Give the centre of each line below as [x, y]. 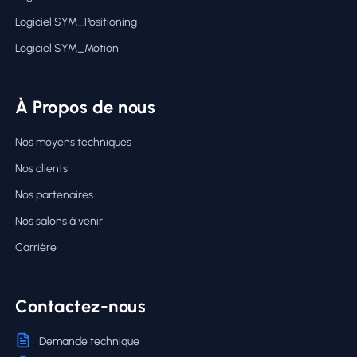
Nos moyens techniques [73, 142]
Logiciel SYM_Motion [67, 48]
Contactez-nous [80, 306]
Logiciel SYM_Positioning [76, 22]
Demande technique [89, 341]
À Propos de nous [85, 107]
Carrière [36, 247]
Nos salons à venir [59, 221]
